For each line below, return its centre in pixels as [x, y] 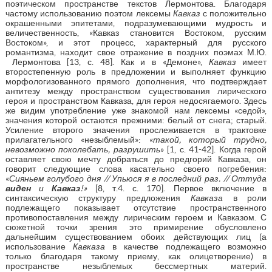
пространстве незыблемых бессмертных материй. [136, 266]
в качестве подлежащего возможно [186, 246]
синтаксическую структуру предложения [98, 198]
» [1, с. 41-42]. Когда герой [213, 149]
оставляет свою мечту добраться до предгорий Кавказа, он [136, 159]
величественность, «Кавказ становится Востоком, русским [136, 32]
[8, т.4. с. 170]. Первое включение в [181, 188]
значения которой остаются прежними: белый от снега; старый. [136, 120]
